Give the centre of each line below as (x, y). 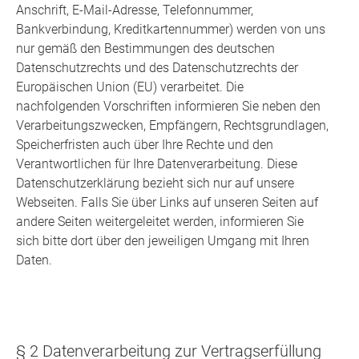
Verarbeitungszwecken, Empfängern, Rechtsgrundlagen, (172, 126)
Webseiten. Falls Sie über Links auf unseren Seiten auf (167, 203)
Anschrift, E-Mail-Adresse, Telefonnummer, (135, 10)
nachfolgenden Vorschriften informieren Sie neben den (168, 107)
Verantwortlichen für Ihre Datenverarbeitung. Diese (157, 164)
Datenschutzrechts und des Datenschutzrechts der (157, 68)
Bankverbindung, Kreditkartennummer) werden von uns (171, 30)
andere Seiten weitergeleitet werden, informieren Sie (160, 222)
